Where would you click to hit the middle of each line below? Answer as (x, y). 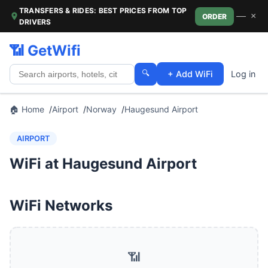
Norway (101, 109)
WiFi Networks (61, 205)
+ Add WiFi (190, 74)
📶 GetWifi (45, 51)
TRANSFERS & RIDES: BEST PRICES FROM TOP (103, 10)
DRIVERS (35, 22)
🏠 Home (27, 109)
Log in (243, 74)
